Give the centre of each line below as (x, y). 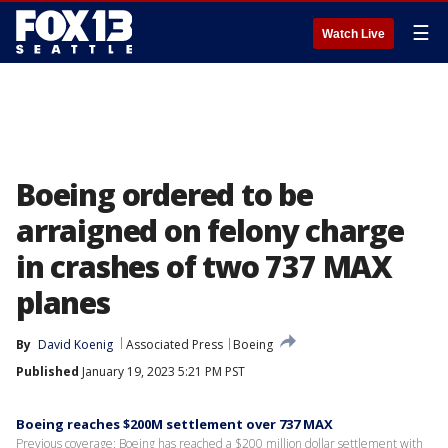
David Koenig (75, 344)
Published (47, 371)
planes (63, 302)
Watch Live (353, 34)
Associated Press (174, 344)
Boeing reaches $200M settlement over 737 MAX (174, 424)
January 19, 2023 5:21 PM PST (162, 371)
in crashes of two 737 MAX (204, 266)
